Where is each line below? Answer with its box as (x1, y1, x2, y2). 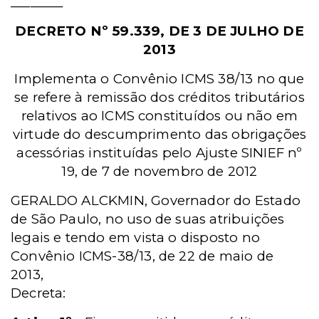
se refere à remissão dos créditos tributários (14, 89, 305, 105)
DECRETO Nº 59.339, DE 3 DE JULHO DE (15, 23, 304, 39)
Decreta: (11, 285, 66, 301)
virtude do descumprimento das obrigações (12, 126, 307, 142)
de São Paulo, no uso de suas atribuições (11, 211, 285, 227)
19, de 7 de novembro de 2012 (61, 163, 258, 179)
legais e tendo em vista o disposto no (11, 229, 260, 246)
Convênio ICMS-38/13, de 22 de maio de (11, 248, 273, 264)
